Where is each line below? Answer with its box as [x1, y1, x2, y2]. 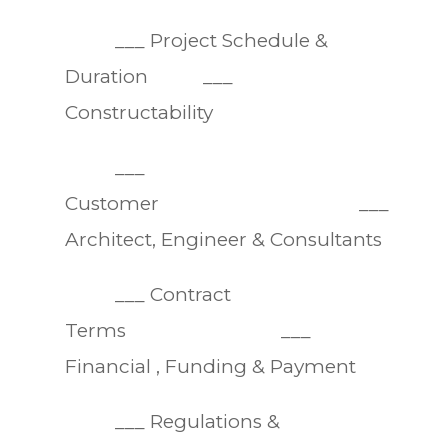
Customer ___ [64, 191, 389, 215]
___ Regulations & [64, 409, 280, 433]
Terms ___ [64, 318, 311, 342]
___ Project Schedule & [64, 28, 328, 52]
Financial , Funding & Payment [64, 354, 356, 378]
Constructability [64, 100, 213, 124]
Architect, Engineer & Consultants [64, 227, 382, 251]
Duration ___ [64, 64, 233, 88]
